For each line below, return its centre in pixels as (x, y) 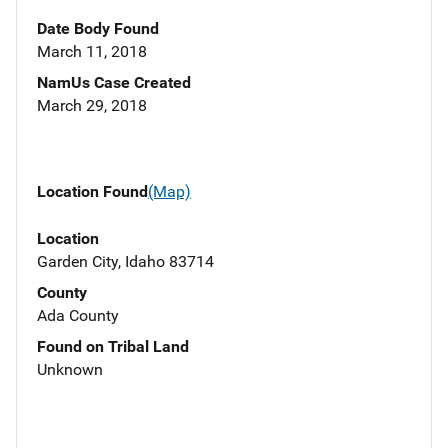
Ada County (78, 315)
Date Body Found (98, 29)
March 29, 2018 (92, 106)
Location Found (92, 192)
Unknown (70, 369)
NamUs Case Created (114, 83)
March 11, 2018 (92, 52)
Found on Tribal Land (113, 346)
